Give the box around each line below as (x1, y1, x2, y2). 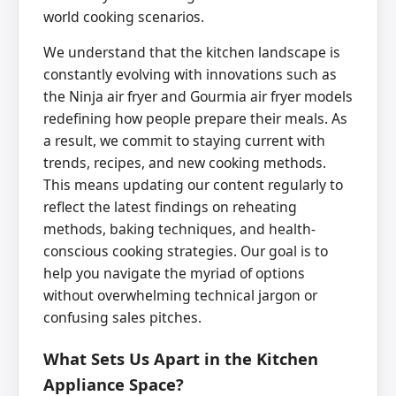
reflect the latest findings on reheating (43, 197, 297, 217)
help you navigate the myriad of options (43, 263, 305, 284)
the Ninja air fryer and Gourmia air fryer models (43, 87, 353, 107)
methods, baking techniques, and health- (43, 219, 316, 240)
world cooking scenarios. (43, 6, 204, 27)
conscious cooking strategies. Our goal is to (43, 241, 328, 262)
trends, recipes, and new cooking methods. (43, 153, 326, 173)
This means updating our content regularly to (43, 175, 343, 195)
